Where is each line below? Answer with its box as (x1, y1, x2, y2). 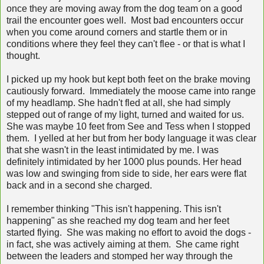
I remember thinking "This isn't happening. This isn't (6, 203, 221, 214)
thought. (6, 50, 40, 61)
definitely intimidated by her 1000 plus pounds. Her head (6, 156, 242, 167)
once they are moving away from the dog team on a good (6, 3, 242, 14)
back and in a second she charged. (6, 180, 152, 190)
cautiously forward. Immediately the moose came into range (6, 85, 256, 96)
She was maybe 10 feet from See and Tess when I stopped (6, 121, 250, 131)
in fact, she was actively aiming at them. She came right (6, 239, 239, 249)
